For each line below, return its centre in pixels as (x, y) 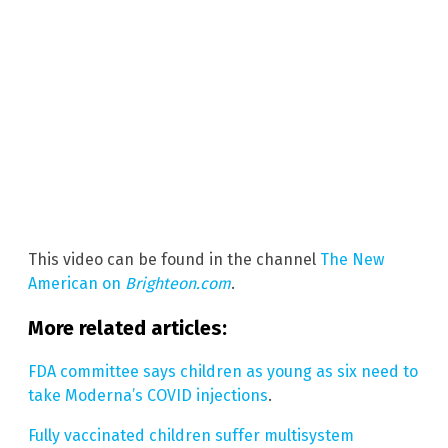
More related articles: (127, 328)
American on (76, 284)
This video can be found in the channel (174, 260)
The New (352, 260)
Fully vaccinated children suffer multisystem (191, 436)
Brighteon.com (178, 284)
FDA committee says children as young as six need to (223, 372)
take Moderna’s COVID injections (148, 396)
